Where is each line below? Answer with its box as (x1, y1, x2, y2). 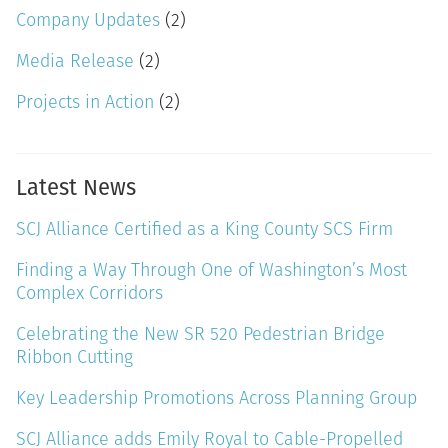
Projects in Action (16, 93, 154, 113)
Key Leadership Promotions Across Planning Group (16, 389, 417, 409)
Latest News (16, 173, 136, 201)
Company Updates (16, 11, 160, 31)
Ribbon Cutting (16, 348, 133, 368)
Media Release (16, 52, 134, 72)
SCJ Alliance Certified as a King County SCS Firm (16, 220, 393, 240)
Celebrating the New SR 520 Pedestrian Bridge (16, 325, 385, 345)
